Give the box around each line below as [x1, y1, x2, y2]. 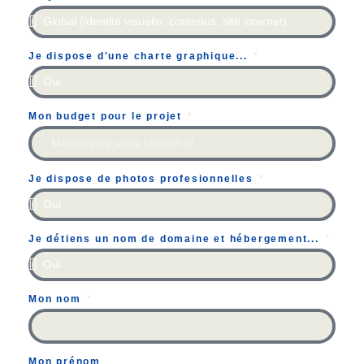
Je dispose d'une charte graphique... [28, 50, 252, 62]
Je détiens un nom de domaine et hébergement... [28, 232, 323, 245]
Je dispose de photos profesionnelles [28, 172, 258, 184]
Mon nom [28, 292, 85, 305]
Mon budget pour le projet [28, 110, 186, 122]
